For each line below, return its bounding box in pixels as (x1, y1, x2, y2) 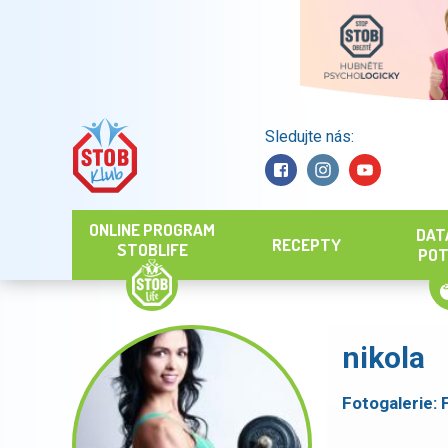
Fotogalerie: (342, 393, 441, 413)
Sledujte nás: (264, 126, 354, 146)
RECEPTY (271, 234, 341, 255)
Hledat (186, 146, 229, 164)
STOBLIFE (116, 239, 188, 260)
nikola (342, 340, 425, 375)
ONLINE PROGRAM (89, 219, 215, 240)
